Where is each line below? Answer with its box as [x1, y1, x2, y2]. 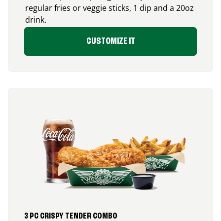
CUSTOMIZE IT [86, 36, 135, 46]
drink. [25, 14, 46, 25]
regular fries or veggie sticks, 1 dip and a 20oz [25, 2, 194, 13]
